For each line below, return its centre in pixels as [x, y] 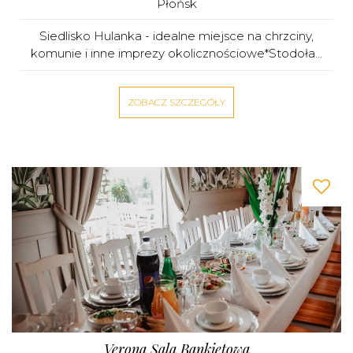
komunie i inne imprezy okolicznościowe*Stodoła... [176, 53]
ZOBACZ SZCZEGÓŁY [176, 102]
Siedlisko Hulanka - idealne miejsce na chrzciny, [176, 36]
